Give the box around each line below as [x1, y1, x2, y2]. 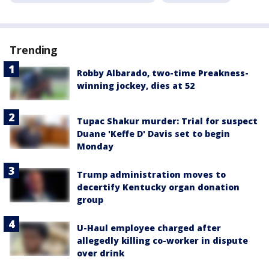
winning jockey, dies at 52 [77, 80, 195, 92]
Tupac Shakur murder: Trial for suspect [77, 115, 258, 127]
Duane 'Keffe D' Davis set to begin [77, 128, 230, 140]
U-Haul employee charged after [77, 222, 221, 234]
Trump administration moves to [77, 169, 226, 181]
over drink [77, 247, 124, 259]
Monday [77, 141, 113, 153]
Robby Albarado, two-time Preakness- [77, 67, 249, 79]
